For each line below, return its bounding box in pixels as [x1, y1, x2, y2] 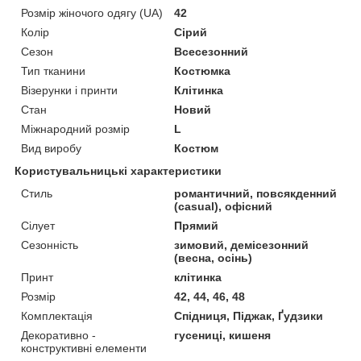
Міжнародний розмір [21, 122, 130, 135]
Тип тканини [21, 64, 85, 77]
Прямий [174, 218, 219, 232]
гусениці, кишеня [174, 328, 272, 342]
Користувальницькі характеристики [15, 164, 222, 177]
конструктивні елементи [21, 341, 147, 355]
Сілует [21, 218, 55, 232]
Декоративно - [21, 328, 96, 342]
